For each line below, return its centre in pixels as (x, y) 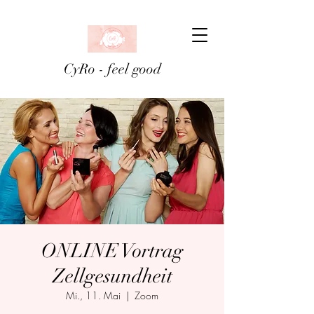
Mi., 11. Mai (93, 295)
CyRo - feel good (112, 69)
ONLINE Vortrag (112, 251)
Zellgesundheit (112, 276)
